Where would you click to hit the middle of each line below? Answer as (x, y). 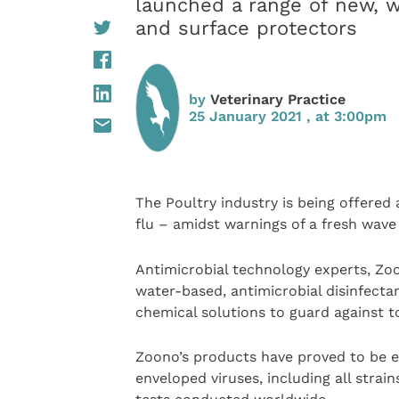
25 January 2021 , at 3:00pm (287, 117)
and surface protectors (246, 28)
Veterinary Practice (277, 100)
